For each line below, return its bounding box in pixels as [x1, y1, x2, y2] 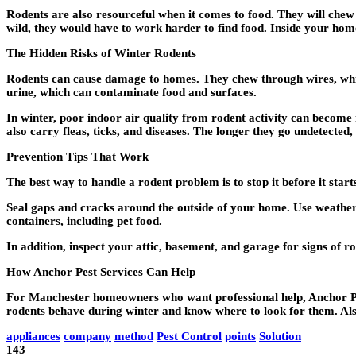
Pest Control [157, 330, 222, 343]
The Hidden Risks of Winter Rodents [6, 47, 196, 60]
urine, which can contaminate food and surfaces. [6, 86, 257, 99]
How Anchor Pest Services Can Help [6, 265, 195, 279]
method [114, 330, 153, 343]
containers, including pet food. [6, 215, 162, 228]
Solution [259, 330, 301, 343]
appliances [6, 330, 60, 343]
